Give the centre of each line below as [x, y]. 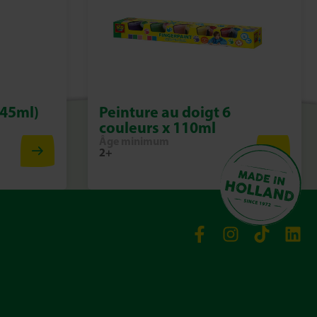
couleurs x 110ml [157, 128]
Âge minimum [134, 141]
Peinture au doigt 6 [165, 112]
